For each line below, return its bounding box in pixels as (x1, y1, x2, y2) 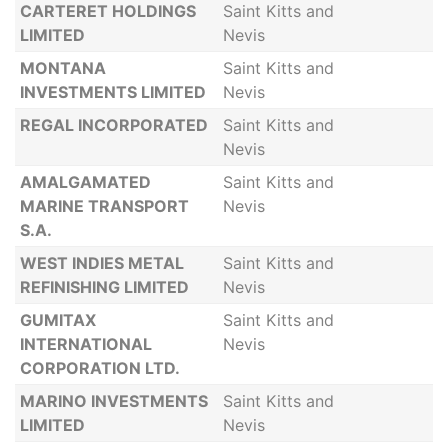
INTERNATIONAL (19, 334, 152, 354)
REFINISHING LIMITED (19, 277, 189, 297)
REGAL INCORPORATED (19, 115, 208, 135)
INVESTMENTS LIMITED (19, 82, 206, 102)
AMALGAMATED (19, 172, 151, 192)
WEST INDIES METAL (19, 253, 184, 273)
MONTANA (19, 58, 106, 78)
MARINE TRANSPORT (19, 196, 189, 216)
